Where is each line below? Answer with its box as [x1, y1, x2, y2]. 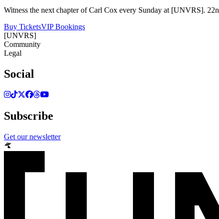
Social [4, 67, 34, 80]
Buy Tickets [4, 22, 41, 31]
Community [4, 40, 41, 48]
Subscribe [4, 109, 53, 123]
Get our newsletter [4, 132, 61, 141]
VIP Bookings [41, 22, 85, 31]
